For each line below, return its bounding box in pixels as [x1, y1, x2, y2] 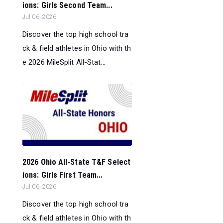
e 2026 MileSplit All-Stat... [22, 57, 106, 67]
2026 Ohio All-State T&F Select [22, 157, 131, 167]
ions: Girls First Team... [22, 170, 103, 180]
